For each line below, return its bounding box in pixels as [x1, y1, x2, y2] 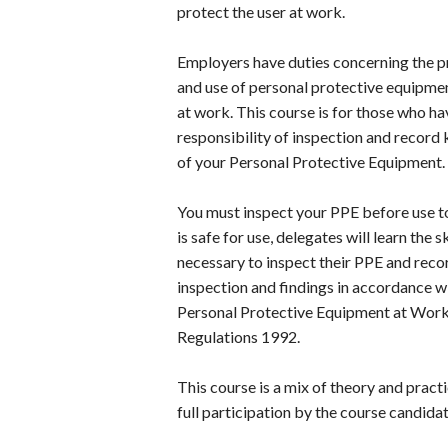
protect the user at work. [177, 2, 345, 22]
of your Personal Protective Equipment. [177, 152, 445, 172]
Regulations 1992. [177, 327, 300, 347]
